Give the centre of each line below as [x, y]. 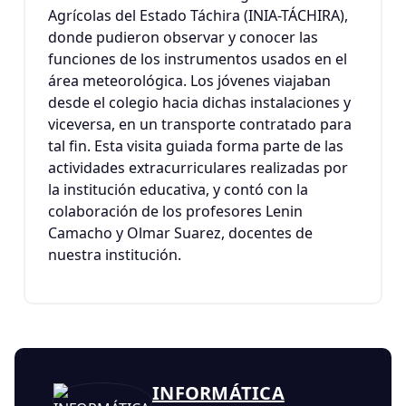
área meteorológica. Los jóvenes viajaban [189, 81]
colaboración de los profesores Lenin [175, 211]
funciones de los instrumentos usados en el [198, 59]
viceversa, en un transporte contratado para [200, 124]
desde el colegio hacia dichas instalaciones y [199, 102]
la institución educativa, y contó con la [178, 189]
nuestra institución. [115, 255]
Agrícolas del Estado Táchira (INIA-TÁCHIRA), [198, 15]
